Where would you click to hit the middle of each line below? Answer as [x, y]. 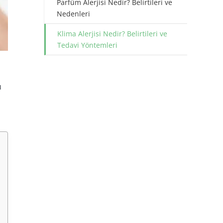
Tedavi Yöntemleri [87, 45]
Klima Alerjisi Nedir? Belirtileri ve [112, 34]
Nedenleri [73, 14]
